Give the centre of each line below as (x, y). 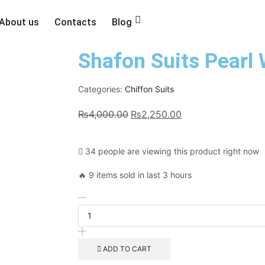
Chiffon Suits (149, 89)
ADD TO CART (127, 249)
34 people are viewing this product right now (171, 151)
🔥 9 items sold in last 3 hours (135, 175)
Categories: (100, 89)
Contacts (75, 22)
